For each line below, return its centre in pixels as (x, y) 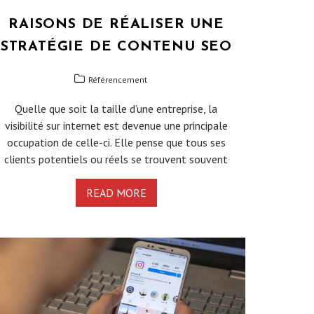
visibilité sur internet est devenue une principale (116, 125)
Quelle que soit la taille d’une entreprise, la (116, 108)
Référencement (118, 79)
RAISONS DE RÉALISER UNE (116, 24)
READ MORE (116, 192)
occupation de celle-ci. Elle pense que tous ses (116, 142)
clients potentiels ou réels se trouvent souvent (116, 159)
